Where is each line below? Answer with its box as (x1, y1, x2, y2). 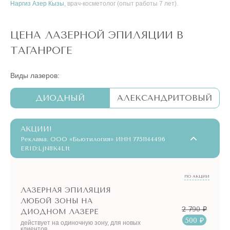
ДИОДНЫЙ (35, 93, 85, 103)
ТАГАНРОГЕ (10, 45, 72, 56)
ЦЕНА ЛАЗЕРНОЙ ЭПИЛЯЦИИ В (10, 29, 183, 41)
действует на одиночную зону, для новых (21, 219, 141, 226)
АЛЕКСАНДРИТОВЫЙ (117, 93, 212, 103)
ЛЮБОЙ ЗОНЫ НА (21, 197, 92, 205)
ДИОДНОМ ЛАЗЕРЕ (21, 207, 99, 216)
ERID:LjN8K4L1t (21, 145, 70, 152)
